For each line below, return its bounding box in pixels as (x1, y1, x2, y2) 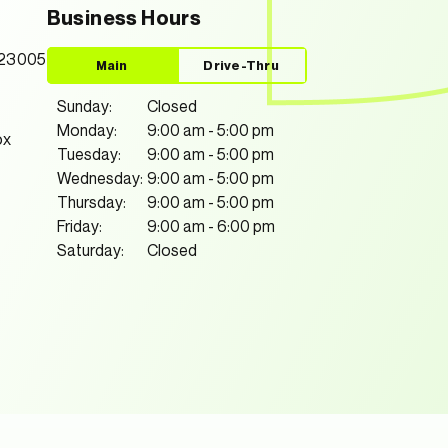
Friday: (56, 216, 102, 236)
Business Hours (46, 6, 202, 30)
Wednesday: (56, 168, 143, 188)
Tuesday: (56, 144, 121, 164)
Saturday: (56, 240, 124, 260)
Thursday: (56, 192, 126, 212)
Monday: (56, 120, 117, 140)
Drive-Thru (203, 57, 280, 73)
